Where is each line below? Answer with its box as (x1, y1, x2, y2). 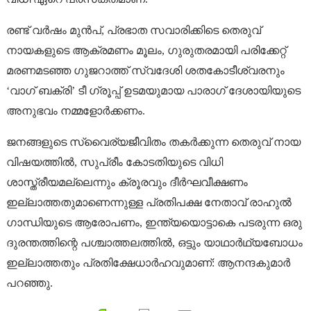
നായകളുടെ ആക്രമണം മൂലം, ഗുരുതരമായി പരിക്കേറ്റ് (6, 44, 287, 56)
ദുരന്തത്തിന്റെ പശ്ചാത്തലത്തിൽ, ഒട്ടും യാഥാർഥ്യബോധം (6, 236, 303, 249)
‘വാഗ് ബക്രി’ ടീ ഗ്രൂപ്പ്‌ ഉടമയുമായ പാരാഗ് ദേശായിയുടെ (6, 84, 301, 96)
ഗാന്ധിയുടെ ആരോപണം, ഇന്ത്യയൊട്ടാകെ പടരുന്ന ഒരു (6, 216, 303, 228)
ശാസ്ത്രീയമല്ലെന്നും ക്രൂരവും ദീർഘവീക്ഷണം (6, 176, 249, 188)
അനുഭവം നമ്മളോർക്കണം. (6, 104, 146, 117)
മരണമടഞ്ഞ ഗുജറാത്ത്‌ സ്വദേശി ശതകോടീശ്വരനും (6, 64, 285, 76)
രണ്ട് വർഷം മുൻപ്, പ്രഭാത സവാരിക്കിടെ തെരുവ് (6, 24, 262, 36)
